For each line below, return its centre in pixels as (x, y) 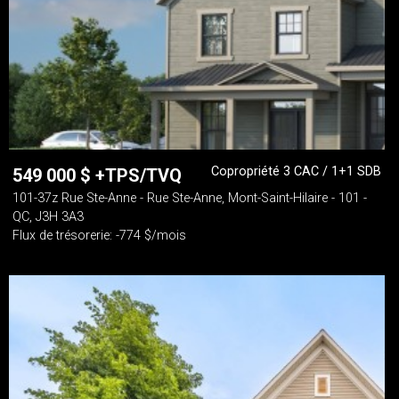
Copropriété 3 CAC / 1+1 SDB (296, 171)
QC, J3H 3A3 (48, 217)
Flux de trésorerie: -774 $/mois (99, 236)
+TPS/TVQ (138, 175)
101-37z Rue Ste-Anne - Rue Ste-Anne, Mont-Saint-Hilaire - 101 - (190, 198)
